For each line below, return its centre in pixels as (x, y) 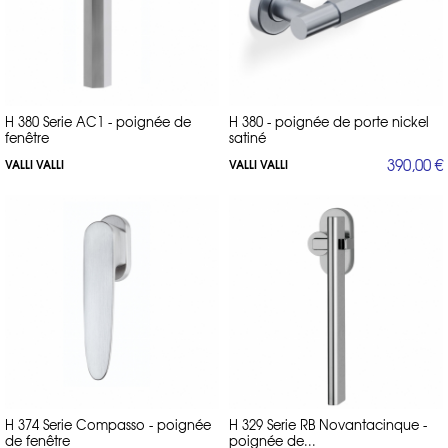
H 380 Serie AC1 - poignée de (98, 121)
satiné (247, 137)
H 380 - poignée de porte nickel (329, 121)
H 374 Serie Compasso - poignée (108, 424)
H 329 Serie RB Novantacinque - (328, 424)
